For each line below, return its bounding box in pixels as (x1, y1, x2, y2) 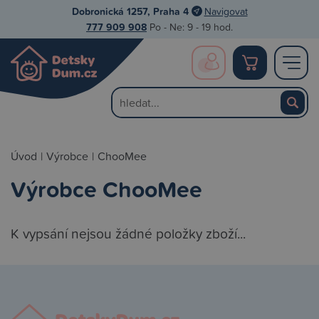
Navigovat (204, 4, 248, 18)
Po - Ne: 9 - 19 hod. (147, 20, 233, 33)
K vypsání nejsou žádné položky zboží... (11, 224, 246, 244)
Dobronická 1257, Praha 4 (71, 4, 189, 19)
